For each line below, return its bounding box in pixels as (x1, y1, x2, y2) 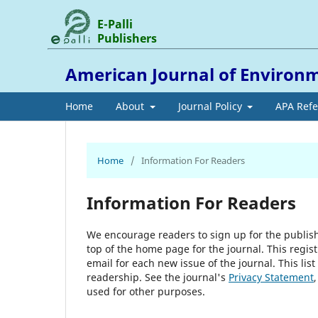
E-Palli (97, 16, 133, 32)
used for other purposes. (87, 284, 205, 298)
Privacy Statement (229, 270, 314, 284)
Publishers (97, 30, 158, 46)
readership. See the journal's (87, 270, 229, 284)
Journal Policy (177, 99, 245, 113)
